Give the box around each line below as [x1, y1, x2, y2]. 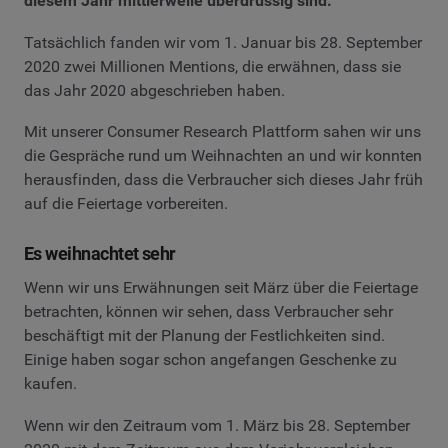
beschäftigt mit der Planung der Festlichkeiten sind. [24, 325, 385, 345]
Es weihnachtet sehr [24, 243, 176, 265]
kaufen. [24, 373, 77, 393]
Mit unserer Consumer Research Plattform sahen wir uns [24, 122, 421, 142]
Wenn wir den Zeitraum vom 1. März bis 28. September [24, 415, 410, 435]
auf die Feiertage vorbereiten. [24, 194, 228, 214]
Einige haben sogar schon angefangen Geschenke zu [24, 349, 397, 369]
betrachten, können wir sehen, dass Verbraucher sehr [24, 301, 393, 321]
